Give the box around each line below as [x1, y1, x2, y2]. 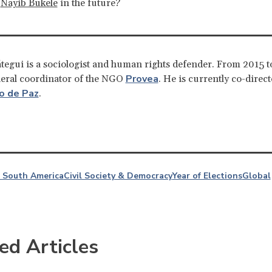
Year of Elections [172, 170, 242, 182]
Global [242, 170, 271, 182]
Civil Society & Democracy [63, 170, 172, 182]
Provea [125, 72, 158, 86]
